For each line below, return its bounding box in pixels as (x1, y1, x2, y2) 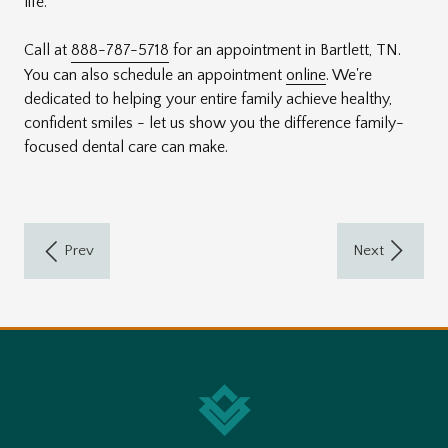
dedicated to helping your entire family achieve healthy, (24, 89, 392, 108)
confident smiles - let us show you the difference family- (24, 113, 404, 132)
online (286, 65, 326, 84)
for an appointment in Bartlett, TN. (169, 40, 401, 59)
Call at (24, 40, 71, 59)
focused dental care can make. (24, 137, 228, 156)
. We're (326, 65, 372, 84)
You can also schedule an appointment (24, 65, 286, 84)
